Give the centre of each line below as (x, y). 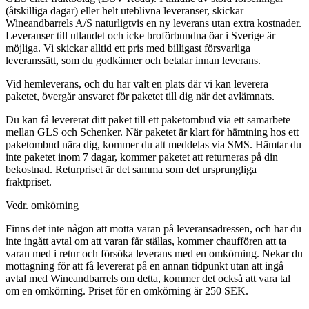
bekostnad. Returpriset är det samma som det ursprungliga (131, 169)
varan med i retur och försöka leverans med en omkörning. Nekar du (154, 253)
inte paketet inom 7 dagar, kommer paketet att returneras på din (142, 157)
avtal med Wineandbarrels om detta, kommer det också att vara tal (148, 278)
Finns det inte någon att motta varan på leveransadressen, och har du (153, 228)
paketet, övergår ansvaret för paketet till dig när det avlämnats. (140, 96)
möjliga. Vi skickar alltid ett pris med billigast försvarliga (128, 48)
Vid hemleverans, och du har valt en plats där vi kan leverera (137, 83)
